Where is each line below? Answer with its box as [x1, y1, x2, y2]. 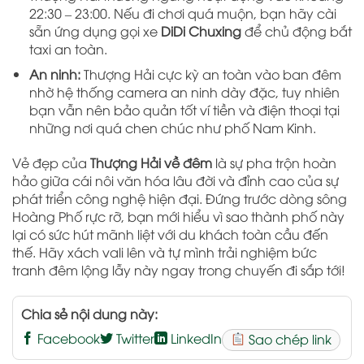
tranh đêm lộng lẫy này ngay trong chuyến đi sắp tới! [12, 261, 345, 279]
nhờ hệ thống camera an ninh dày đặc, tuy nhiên [28, 83, 340, 102]
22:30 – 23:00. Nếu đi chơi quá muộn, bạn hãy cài [28, 3, 336, 22]
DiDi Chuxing [160, 21, 241, 40]
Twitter [113, 328, 154, 347]
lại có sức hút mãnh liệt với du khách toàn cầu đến [12, 225, 328, 244]
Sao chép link [245, 329, 332, 348]
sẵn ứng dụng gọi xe [28, 21, 161, 40]
